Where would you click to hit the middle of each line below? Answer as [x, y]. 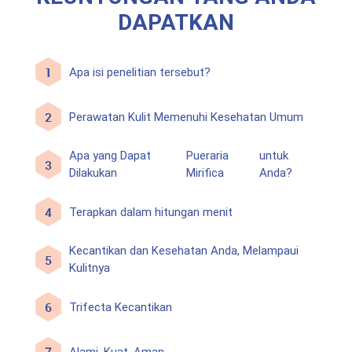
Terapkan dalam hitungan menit [151, 212]
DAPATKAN [176, 24]
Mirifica [205, 173]
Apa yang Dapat [110, 156]
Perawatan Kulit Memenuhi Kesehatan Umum [187, 117]
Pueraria [207, 156]
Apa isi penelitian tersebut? [140, 72]
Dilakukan [93, 173]
